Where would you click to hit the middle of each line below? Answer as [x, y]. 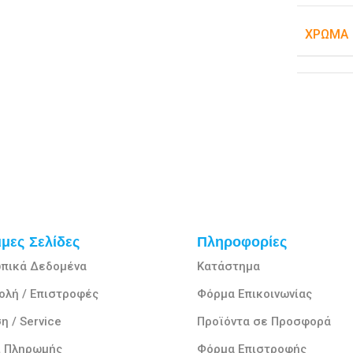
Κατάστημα [228, 267]
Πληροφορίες [242, 242]
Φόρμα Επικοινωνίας [254, 294]
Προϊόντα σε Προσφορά [264, 322]
